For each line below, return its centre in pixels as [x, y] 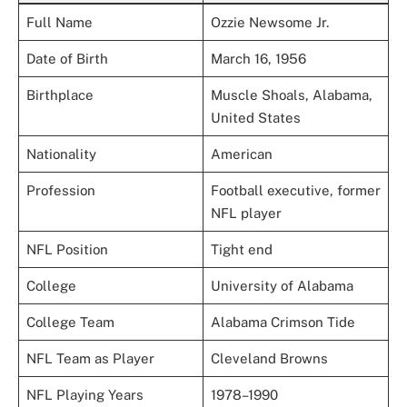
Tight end [241, 250]
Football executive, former [295, 191]
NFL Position [67, 250]
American [241, 154]
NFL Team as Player [90, 359]
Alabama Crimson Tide [283, 323]
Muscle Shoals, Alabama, [291, 95]
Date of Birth [67, 59]
